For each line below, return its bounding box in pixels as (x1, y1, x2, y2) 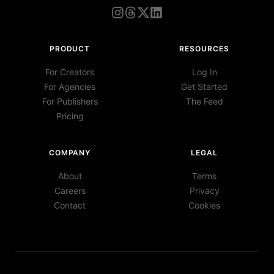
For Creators (45, 66, 94, 77)
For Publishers (42, 95, 98, 106)
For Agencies (44, 81, 95, 92)
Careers (54, 185, 86, 196)
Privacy (189, 185, 220, 196)
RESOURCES (179, 43, 229, 53)
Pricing (56, 110, 84, 121)
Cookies (188, 199, 220, 210)
